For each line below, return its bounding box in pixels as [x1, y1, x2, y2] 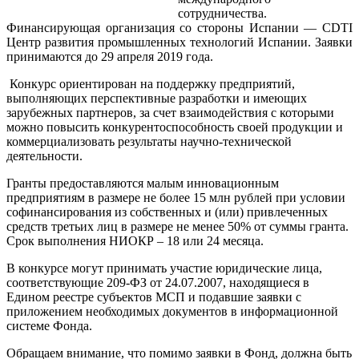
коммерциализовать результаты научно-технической [6, 134, 292, 148]
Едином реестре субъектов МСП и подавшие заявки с [6, 289, 301, 304]
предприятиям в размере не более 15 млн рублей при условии [6, 190, 345, 204]
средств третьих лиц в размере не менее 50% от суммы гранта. [6, 219, 349, 233]
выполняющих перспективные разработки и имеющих [6, 91, 307, 105]
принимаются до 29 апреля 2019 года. [6, 49, 213, 63]
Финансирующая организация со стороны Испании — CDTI [6, 20, 353, 34]
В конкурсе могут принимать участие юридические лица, [6, 260, 322, 275]
